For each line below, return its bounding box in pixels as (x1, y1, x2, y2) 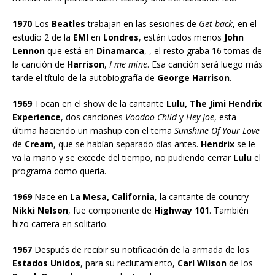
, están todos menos (139, 31, 224, 43)
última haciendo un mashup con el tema (12, 124, 174, 136)
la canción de (12, 58, 67, 70)
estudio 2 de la (12, 31, 71, 43)
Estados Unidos (12, 257, 80, 269)
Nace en (32, 190, 70, 203)
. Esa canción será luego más (147, 58, 263, 70)
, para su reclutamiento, (80, 257, 177, 269)
